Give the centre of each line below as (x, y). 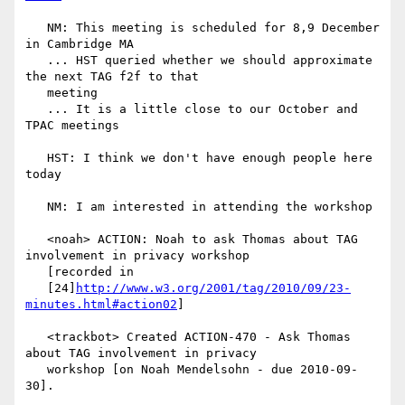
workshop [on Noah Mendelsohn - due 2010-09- (36, 370)
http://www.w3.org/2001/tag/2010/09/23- (213, 288)
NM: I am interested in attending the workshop (36, 207)
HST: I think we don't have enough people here (36, 158)
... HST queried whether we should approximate (36, 61)
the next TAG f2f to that (112, 77)
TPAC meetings (72, 126)
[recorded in (36, 272)
